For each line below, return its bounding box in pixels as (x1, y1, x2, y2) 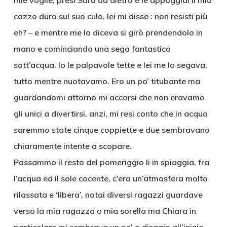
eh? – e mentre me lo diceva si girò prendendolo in (13, 27, 203, 37)
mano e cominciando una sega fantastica (13, 44, 171, 54)
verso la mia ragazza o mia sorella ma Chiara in (13, 206, 196, 216)
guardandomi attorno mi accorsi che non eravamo (13, 92, 205, 102)
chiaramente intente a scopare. (13, 141, 132, 151)
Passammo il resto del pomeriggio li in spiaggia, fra (13, 157, 209, 167)
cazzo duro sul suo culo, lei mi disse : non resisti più (13, 11, 207, 21)
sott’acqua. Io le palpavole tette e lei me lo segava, (13, 60, 207, 70)
